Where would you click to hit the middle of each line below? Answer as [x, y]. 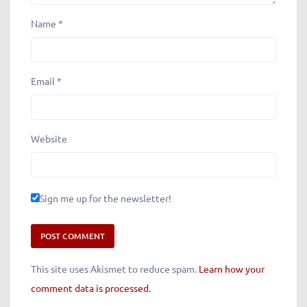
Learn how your [232, 268]
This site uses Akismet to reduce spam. [115, 268]
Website [49, 138]
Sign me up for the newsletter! [106, 198]
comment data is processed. [91, 287]
